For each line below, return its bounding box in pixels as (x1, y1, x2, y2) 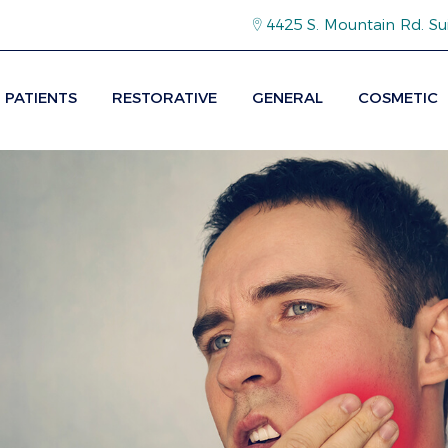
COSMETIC (358, 88, 438, 107)
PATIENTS (5, 88, 77, 107)
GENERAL (252, 88, 323, 107)
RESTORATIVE (112, 88, 217, 107)
